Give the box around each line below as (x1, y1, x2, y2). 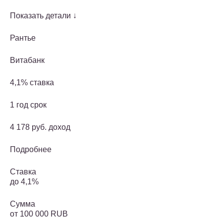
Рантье (10, 34, 36, 43)
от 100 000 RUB (10, 210, 68, 219)
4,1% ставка (10, 78, 54, 87)
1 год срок (10, 101, 47, 110)
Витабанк (10, 56, 45, 65)
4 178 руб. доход (10, 123, 70, 132)
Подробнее (10, 145, 52, 154)
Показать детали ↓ (10, 11, 77, 20)
